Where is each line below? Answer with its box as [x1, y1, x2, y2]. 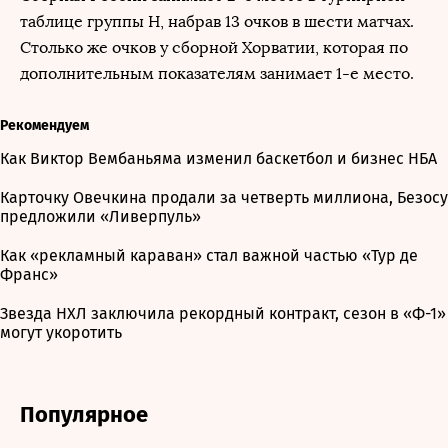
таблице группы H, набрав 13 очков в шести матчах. [20, 12, 414, 31]
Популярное [20, 401, 148, 428]
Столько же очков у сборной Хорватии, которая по [20, 38, 408, 57]
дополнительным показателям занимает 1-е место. [20, 64, 414, 83]
